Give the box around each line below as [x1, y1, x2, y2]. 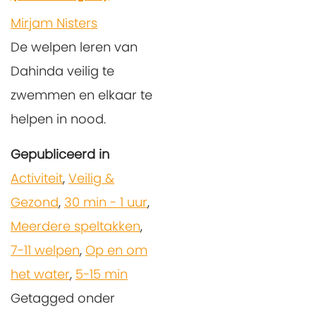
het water [11, 265, 70, 283]
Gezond [11, 193, 59, 211]
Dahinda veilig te [11, 61, 114, 80]
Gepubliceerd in [11, 145, 109, 163]
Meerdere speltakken [11, 217, 140, 235]
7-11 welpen [11, 241, 80, 259]
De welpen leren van [11, 37, 138, 56]
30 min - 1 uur [64, 193, 147, 211]
